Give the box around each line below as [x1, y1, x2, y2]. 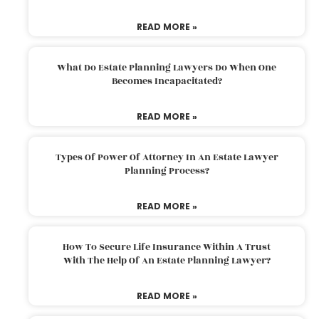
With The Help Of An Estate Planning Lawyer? [63, 253, 271, 268]
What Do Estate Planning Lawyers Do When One [57, 60, 276, 75]
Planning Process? [124, 163, 209, 178]
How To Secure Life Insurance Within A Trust [63, 239, 271, 254]
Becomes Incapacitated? [111, 73, 222, 88]
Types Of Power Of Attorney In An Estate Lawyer [55, 150, 278, 164]
